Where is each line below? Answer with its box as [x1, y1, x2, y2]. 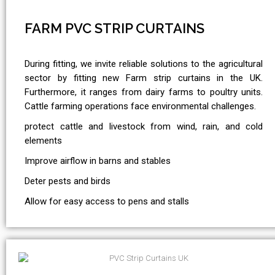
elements [25, 135, 62, 147]
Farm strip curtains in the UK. [126, 72, 263, 84]
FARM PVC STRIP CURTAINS [25, 20, 204, 37]
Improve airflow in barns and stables [25, 155, 171, 167]
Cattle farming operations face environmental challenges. [25, 101, 256, 112]
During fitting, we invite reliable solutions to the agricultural [25, 58, 263, 70]
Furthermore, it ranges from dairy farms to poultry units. [25, 87, 263, 98]
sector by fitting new [25, 72, 120, 84]
